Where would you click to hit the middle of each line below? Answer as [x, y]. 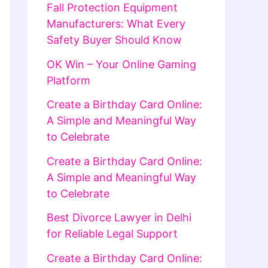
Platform [68, 80]
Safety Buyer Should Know [114, 40]
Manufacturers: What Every [116, 24]
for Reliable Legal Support [112, 234]
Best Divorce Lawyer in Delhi [119, 218]
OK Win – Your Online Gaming [121, 64]
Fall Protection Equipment [112, 8]
